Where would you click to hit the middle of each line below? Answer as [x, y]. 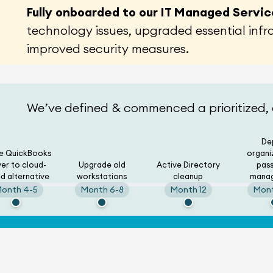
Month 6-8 [102, 189]
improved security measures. [108, 48]
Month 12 [188, 189]
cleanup [188, 176]
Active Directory [188, 164]
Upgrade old [102, 164]
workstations [102, 176]
